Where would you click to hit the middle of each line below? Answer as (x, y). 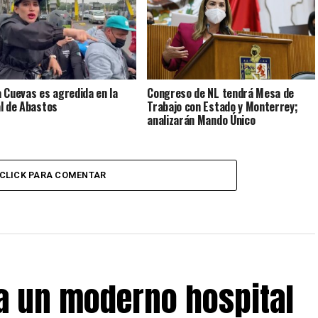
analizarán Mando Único (201, 120)
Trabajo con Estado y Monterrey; (223, 107)
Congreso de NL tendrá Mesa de (221, 93)
